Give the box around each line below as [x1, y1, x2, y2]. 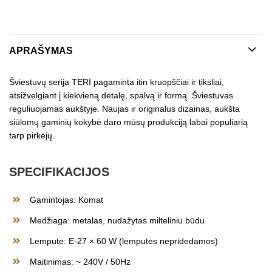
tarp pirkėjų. [9, 130, 55, 140]
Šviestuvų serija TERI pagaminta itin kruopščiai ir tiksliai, [9, 76, 224, 87]
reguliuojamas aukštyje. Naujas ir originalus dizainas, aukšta [9, 103, 240, 114]
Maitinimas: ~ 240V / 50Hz [30, 256, 131, 267]
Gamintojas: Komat [30, 194, 103, 205]
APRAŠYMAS [9, 45, 73, 56]
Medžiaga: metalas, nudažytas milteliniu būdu [30, 215, 205, 225]
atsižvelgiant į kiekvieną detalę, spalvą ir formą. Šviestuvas [9, 90, 233, 100]
